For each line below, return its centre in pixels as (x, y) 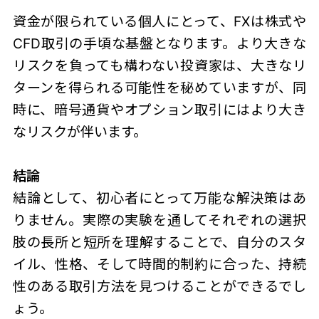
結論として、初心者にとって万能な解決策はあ (159, 198)
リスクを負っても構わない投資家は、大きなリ (159, 65)
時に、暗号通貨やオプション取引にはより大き (159, 109)
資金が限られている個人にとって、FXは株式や (159, 21)
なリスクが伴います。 (79, 131)
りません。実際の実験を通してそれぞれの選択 (159, 220)
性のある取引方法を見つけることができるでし (159, 286)
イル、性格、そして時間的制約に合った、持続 (159, 264)
